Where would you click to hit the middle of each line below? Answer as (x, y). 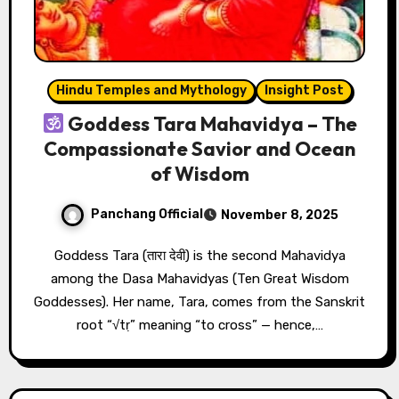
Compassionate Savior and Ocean (199, 148)
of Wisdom (199, 173)
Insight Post (304, 90)
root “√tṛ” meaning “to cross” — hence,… (199, 325)
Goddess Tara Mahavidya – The (211, 123)
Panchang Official (147, 214)
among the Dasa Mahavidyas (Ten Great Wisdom (199, 278)
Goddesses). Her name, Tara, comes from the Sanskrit (199, 301)
